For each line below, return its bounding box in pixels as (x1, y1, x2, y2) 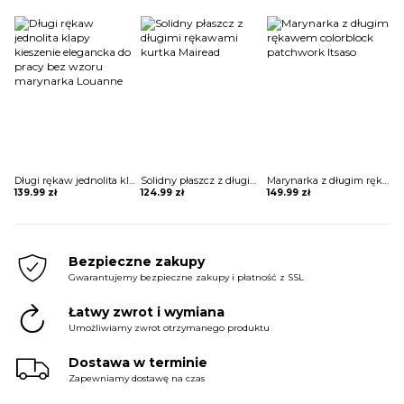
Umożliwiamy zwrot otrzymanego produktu (69, 321, 270, 334)
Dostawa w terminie (69, 353, 207, 371)
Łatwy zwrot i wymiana (69, 303, 225, 320)
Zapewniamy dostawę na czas (69, 372, 205, 384)
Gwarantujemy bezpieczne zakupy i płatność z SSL (69, 271, 304, 283)
